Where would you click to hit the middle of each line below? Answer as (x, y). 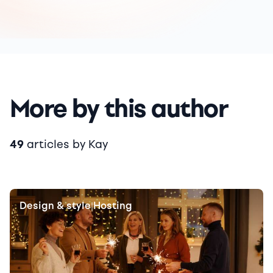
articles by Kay (66, 144)
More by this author (119, 108)
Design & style (55, 206)
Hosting (113, 206)
